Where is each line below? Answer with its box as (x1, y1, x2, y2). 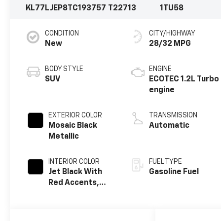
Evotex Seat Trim (48, 190, 113, 198)
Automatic (149, 122, 190, 130)
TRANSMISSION (149, 112, 198, 119)
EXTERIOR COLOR (48, 112, 103, 119)
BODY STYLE (45, 66, 84, 73)
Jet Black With (48, 168, 103, 177)
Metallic (48, 133, 79, 141)
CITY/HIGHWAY (149, 30, 196, 37)
